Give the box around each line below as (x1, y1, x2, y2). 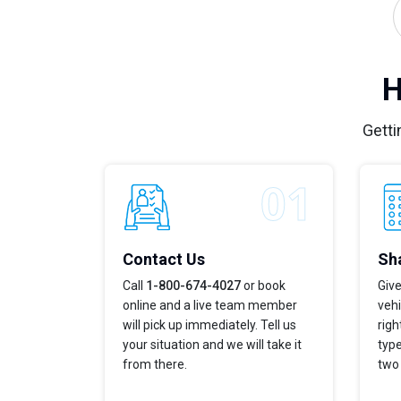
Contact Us (123, 249, 205, 269)
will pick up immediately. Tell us (123, 317, 296, 332)
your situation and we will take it (123, 337, 302, 352)
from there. (123, 356, 187, 371)
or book (241, 277, 286, 293)
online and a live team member (123, 297, 297, 312)
